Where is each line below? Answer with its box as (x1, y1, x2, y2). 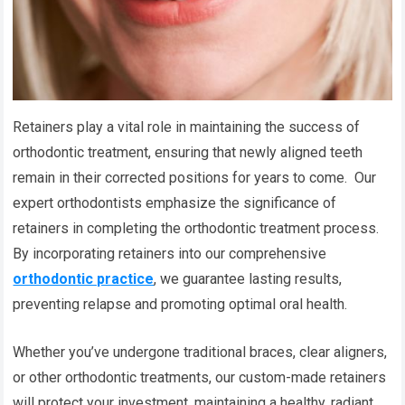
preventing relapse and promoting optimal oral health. (13, 296, 352, 314)
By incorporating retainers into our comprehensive (13, 245, 327, 263)
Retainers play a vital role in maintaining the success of (13, 118, 361, 137)
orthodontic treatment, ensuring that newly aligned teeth (13, 144, 363, 162)
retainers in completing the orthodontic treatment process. (13, 220, 380, 238)
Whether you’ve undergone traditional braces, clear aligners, (13, 344, 388, 362)
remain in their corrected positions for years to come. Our (13, 169, 377, 187)
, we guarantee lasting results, (154, 270, 343, 288)
